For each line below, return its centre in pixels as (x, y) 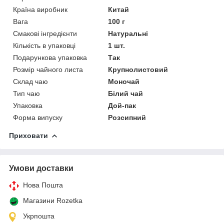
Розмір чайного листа (48, 69)
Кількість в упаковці (44, 45)
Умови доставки (41, 168)
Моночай (124, 81)
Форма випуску (38, 117)
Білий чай (126, 93)
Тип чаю (26, 93)
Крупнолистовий (138, 69)
